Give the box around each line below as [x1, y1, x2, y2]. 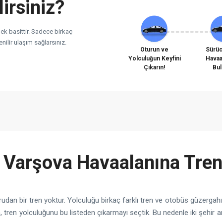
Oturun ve [140, 46, 168, 53]
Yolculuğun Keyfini [128, 55, 181, 62]
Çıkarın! [144, 64, 165, 71]
